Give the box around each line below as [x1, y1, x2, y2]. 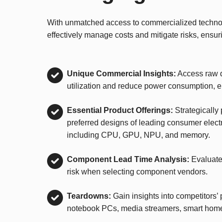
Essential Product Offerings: [67, 106, 173, 114]
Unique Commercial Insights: [67, 69, 176, 78]
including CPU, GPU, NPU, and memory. [67, 130, 210, 139]
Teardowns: [67, 191, 111, 200]
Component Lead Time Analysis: [67, 155, 189, 164]
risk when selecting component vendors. [67, 167, 208, 176]
